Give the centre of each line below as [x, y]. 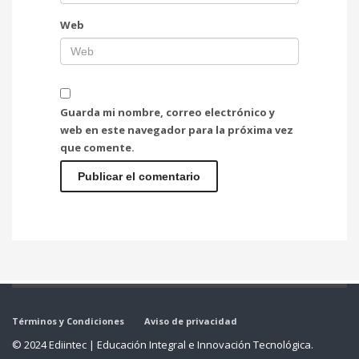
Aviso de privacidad [191, 321]
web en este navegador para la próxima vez [177, 129]
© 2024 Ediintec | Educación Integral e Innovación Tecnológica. [163, 344]
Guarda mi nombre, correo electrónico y [167, 112]
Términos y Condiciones [68, 321]
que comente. [97, 147]
